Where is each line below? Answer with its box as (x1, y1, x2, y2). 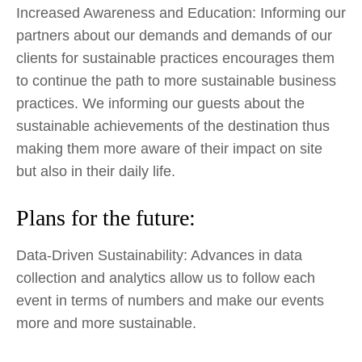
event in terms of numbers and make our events (16, 292, 324, 309)
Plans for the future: (16, 205, 196, 230)
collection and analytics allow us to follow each (16, 269, 315, 286)
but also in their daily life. (16, 163, 175, 179)
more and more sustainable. (16, 314, 196, 331)
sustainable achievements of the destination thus (16, 118, 330, 134)
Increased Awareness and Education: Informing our (16, 5, 346, 21)
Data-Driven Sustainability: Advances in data (16, 246, 302, 263)
